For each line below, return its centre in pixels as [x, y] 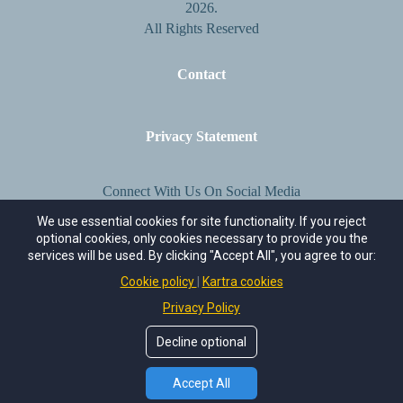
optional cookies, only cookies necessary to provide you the [201, 238]
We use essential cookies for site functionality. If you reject [201, 221]
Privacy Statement [201, 136]
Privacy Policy [201, 308]
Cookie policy [158, 282]
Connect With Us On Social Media [201, 191]
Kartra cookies [242, 282]
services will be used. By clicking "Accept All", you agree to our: [201, 255]
